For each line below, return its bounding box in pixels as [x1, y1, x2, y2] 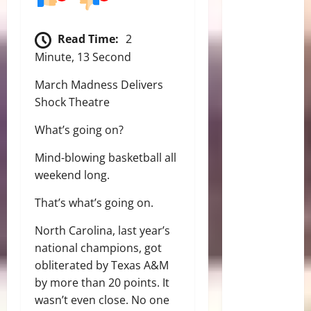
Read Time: [58, 31, 119, 47]
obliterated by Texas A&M [35, 257, 169, 273]
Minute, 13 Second [35, 49, 131, 65]
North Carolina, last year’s [35, 222, 170, 238]
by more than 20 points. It [35, 274, 169, 290]
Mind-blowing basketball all [35, 149, 176, 165]
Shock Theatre [35, 94, 110, 110]
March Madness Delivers [35, 76, 163, 92]
